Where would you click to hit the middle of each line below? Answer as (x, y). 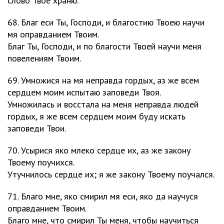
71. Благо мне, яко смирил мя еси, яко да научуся (103, 196)
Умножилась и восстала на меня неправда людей (103, 104)
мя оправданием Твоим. (53, 34)
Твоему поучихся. (41, 162)
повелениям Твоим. (44, 58)
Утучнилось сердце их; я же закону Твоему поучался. (111, 174)
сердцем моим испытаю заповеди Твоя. (84, 92)
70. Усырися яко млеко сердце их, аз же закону (99, 150)
